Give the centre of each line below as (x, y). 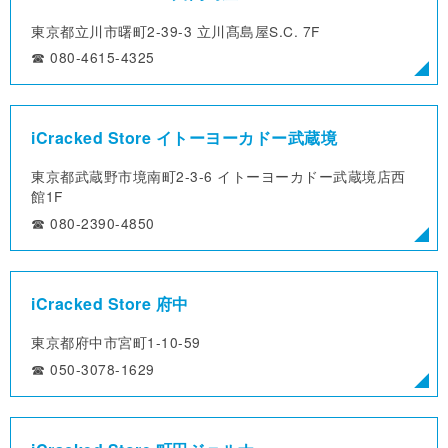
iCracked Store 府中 (110, 304)
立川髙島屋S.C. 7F (256, 30)
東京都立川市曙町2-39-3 (111, 30)
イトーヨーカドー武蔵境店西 (309, 176)
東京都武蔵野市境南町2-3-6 (122, 176)
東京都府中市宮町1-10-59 (116, 342)
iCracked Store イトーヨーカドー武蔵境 (184, 138)
